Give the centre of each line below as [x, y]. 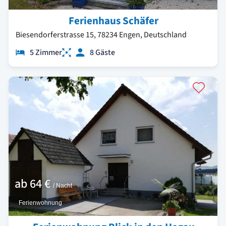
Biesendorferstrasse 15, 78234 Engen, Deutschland [101, 35]
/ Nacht [63, 185]
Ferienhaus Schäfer [114, 21]
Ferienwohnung [40, 203]
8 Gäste [102, 53]
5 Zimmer [46, 53]
